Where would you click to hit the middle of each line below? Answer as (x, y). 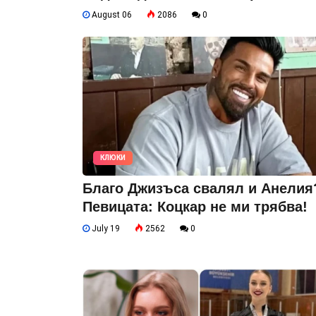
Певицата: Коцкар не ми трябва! (195, 206)
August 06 (111, 14)
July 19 (105, 228)
